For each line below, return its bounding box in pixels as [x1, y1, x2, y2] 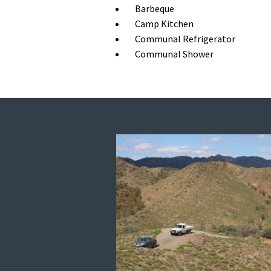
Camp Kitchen [135, 18, 194, 30]
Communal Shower [135, 48, 214, 60]
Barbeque [135, 2, 174, 15]
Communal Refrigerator [135, 33, 235, 45]
